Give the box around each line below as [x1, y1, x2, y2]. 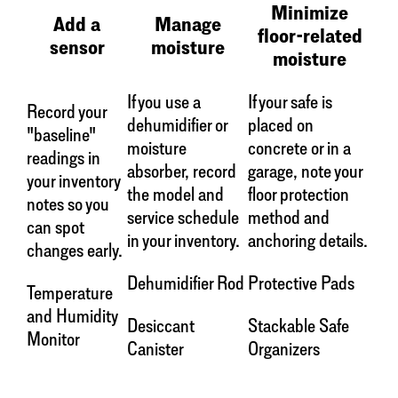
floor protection [248, 182, 349, 206]
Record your [27, 99, 107, 123]
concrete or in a [248, 136, 351, 160]
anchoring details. [248, 228, 368, 252]
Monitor [27, 327, 80, 351]
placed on [248, 113, 314, 137]
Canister [127, 337, 184, 361]
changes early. [27, 238, 123, 262]
